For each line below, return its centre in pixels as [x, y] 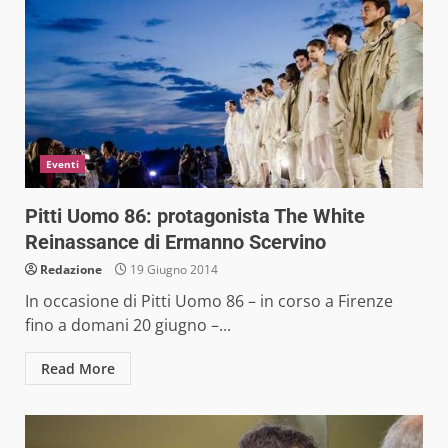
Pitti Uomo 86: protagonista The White [195, 215]
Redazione [71, 269]
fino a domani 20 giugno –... [128, 324]
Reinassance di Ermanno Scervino [175, 241]
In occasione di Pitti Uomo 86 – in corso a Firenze [209, 300]
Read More [78, 368]
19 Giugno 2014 [172, 269]
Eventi [62, 163]
